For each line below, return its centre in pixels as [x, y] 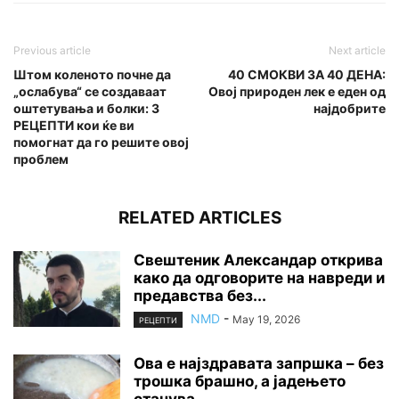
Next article [357, 50]
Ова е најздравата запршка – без [259, 363]
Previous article [52, 50]
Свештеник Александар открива [258, 260]
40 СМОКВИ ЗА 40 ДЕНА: [307, 74]
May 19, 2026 [266, 319]
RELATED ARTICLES [199, 217]
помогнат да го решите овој [101, 142]
